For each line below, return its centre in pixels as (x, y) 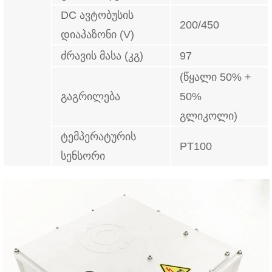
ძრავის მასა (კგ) (102, 56)
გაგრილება (91, 97)
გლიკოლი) (209, 116)
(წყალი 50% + (216, 77)
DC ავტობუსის (97, 15)
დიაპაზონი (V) (98, 35)
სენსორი (83, 156)
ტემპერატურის (99, 137)
